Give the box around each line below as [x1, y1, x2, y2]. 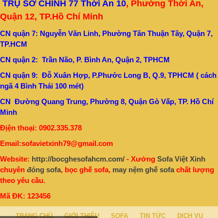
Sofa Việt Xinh [157, 154, 205, 163]
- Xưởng [125, 154, 157, 163]
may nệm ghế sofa [112, 165, 174, 174]
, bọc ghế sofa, [61, 165, 112, 174]
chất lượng [174, 165, 214, 174]
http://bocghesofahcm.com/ [32, 154, 125, 163]
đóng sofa [27, 165, 61, 174]
